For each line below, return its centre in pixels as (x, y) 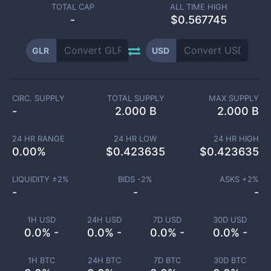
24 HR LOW (135, 139)
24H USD (104, 220)
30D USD (230, 220)
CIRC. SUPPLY (38, 98)
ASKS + (233, 179)
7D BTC (167, 260)
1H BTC (41, 260)
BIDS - (130, 179)
